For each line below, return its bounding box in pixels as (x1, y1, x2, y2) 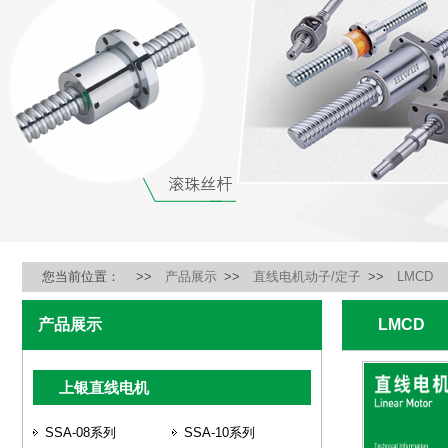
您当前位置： (42, 269, 120, 284)
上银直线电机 (59, 379, 149, 396)
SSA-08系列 (45, 425, 116, 440)
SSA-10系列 (184, 425, 255, 440)
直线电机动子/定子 (253, 269, 361, 284)
